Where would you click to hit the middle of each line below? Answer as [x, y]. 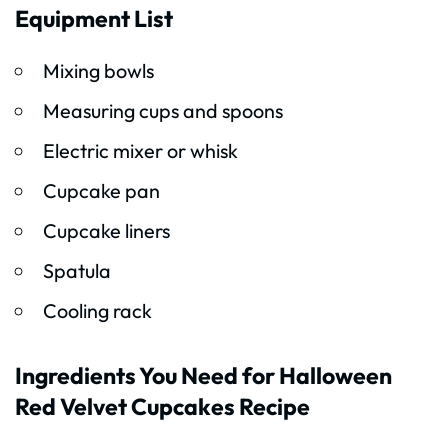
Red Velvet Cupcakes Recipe [162, 407]
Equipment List [94, 19]
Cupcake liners [106, 231]
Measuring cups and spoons [162, 111]
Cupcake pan [101, 191]
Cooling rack [97, 311]
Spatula [76, 271]
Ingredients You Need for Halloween [203, 376]
